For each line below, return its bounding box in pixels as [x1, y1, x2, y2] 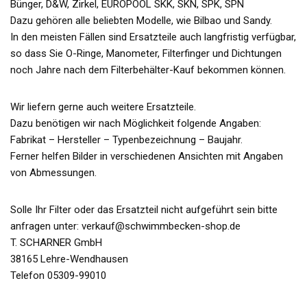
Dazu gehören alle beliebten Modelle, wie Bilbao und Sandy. [10, 14, 272, 27]
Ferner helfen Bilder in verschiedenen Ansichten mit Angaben [10, 149, 283, 162]
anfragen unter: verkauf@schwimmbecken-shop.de [10, 219, 241, 232]
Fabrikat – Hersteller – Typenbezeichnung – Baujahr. [10, 133, 243, 146]
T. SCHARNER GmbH [10, 236, 102, 249]
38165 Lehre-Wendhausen [10, 252, 128, 265]
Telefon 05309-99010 [10, 269, 106, 282]
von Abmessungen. [10, 166, 97, 179]
